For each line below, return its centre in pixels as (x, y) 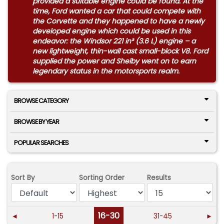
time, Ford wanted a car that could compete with (116, 11)
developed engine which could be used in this (111, 31)
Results (159, 177)
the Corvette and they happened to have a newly (118, 21)
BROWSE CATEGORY (41, 101)
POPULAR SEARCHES (41, 142)
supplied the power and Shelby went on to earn (114, 61)
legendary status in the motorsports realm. (106, 71)
